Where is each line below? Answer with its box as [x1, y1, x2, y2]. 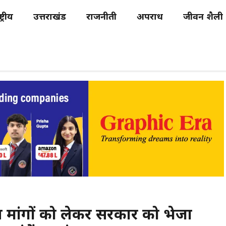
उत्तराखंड [33, 12, 66, 23]
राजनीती [86, 12, 117, 23]
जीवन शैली [183, 12, 223, 23]
